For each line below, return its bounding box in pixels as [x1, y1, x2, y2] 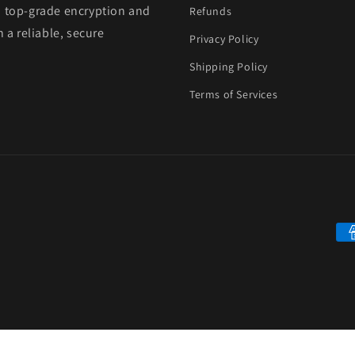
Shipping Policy [189, 59, 268, 74]
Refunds [189, 4, 232, 18]
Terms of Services [189, 87, 278, 101]
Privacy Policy [189, 32, 259, 46]
